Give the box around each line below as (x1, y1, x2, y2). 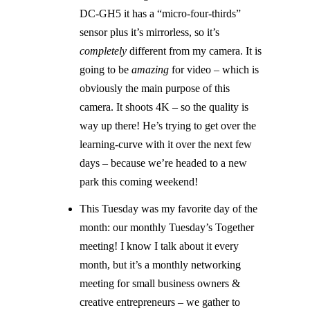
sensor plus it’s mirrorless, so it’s (80, 26, 220, 39)
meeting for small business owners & (80, 277, 241, 289)
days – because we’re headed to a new (80, 157, 248, 170)
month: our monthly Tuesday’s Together (80, 221, 255, 233)
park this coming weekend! (80, 176, 199, 188)
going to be (80, 64, 132, 76)
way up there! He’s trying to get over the (80, 120, 257, 132)
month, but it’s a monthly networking (80, 258, 241, 271)
